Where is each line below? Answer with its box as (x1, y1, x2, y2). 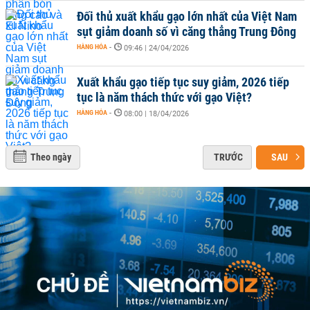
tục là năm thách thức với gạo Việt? (77, 90, 252, 104)
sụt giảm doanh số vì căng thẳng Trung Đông (77, 24, 296, 39)
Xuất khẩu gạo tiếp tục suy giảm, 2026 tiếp (77, 75, 289, 89)
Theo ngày (30, 152, 71, 163)
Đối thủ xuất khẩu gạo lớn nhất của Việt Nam (77, 9, 297, 24)
